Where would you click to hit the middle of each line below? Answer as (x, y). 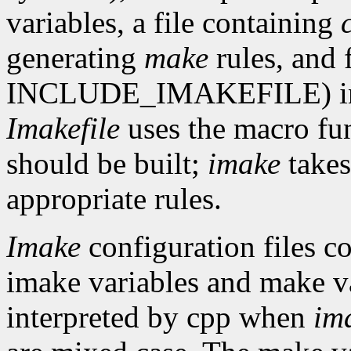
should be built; (107, 164)
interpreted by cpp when (160, 317)
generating (75, 58)
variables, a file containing (174, 23)
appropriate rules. (114, 199)
